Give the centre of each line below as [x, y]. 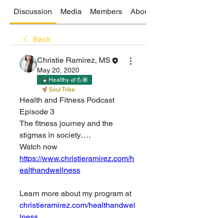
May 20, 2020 [58, 70]
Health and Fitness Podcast [67, 100]
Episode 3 [37, 112]
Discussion [33, 12]
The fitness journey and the [66, 124]
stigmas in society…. [55, 135]
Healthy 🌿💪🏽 [68, 80]
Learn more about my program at [75, 194]
